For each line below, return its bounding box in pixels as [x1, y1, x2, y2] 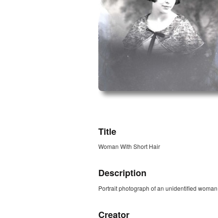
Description [98, 166, 146, 180]
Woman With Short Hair [98, 142, 160, 151]
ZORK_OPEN [98, 109, 134, 118]
